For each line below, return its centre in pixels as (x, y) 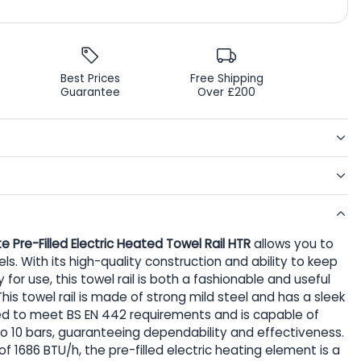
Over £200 (227, 93)
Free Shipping (226, 79)
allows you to (292, 244)
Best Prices (90, 79)
